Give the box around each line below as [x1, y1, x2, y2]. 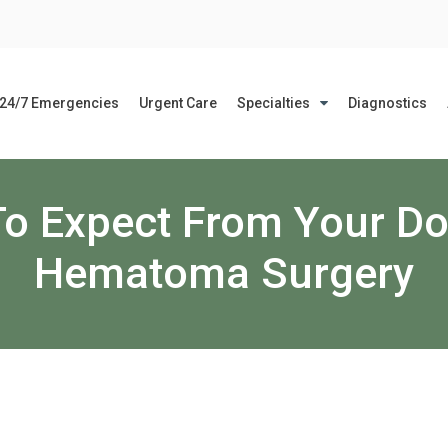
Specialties [236, 95, 310, 111]
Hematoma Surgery [34, 247, 414, 299]
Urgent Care [138, 95, 217, 111]
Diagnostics [347, 95, 427, 111]
